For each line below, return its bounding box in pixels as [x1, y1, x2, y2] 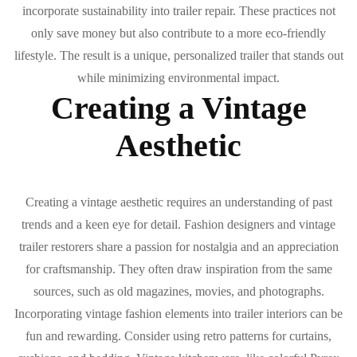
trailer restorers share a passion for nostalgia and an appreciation [18, 239, 339, 253]
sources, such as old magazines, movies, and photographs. [33, 284, 324, 298]
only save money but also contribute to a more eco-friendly [31, 26, 326, 41]
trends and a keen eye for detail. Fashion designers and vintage [22, 217, 335, 231]
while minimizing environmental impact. [77, 71, 280, 85]
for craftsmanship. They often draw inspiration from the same [25, 261, 332, 276]
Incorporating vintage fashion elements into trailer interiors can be [14, 306, 343, 320]
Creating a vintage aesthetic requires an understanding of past [25, 194, 332, 209]
